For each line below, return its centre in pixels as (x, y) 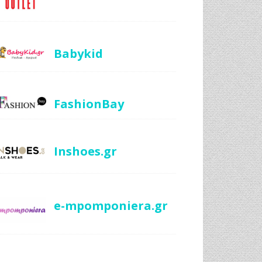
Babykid (78, 53)
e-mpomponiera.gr (111, 205)
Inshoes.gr (85, 151)
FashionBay (89, 104)
